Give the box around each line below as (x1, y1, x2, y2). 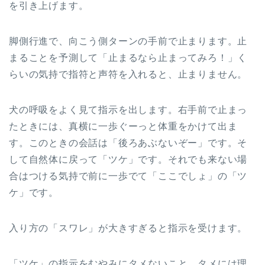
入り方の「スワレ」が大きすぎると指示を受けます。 (9, 223, 248, 233)
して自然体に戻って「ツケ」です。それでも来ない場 (9, 154, 248, 164)
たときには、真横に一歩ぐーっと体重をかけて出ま (9, 121, 238, 131)
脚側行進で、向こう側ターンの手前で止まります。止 (9, 36, 248, 46)
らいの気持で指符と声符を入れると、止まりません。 (9, 69, 248, 79)
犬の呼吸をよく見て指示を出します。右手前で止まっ (9, 105, 248, 115)
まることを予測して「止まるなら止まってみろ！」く (9, 53, 248, 63)
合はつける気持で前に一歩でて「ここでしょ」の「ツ (9, 171, 248, 181)
